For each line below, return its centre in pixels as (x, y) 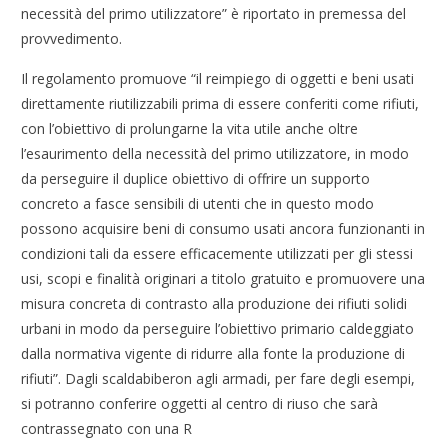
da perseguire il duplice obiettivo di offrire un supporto (196, 178)
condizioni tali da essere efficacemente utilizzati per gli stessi (217, 253)
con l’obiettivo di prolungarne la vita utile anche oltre (190, 128)
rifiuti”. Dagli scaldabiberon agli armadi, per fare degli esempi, (218, 378)
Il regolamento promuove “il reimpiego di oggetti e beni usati (218, 78)
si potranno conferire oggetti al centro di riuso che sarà (200, 403)
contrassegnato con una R (107, 428)
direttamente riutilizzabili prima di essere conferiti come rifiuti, (220, 103)
